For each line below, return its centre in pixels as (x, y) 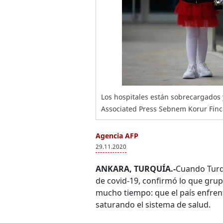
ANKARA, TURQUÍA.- (136, 169)
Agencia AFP (117, 136)
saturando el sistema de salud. (153, 205)
